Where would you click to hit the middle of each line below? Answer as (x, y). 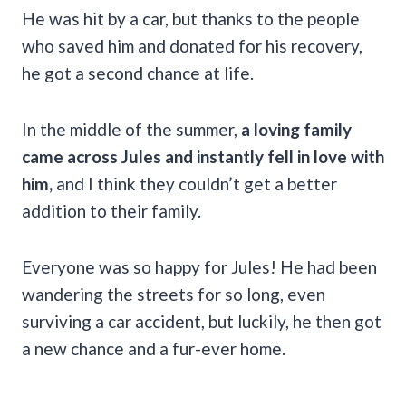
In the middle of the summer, (131, 129)
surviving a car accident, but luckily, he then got (202, 321)
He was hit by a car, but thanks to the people (191, 18)
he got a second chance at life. (138, 72)
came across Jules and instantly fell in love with (203, 156)
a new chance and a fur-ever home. (154, 348)
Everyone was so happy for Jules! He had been (199, 266)
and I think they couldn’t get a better (195, 183)
